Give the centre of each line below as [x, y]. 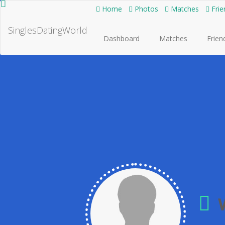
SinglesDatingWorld [48, 30]
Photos [145, 9]
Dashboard [122, 38]
